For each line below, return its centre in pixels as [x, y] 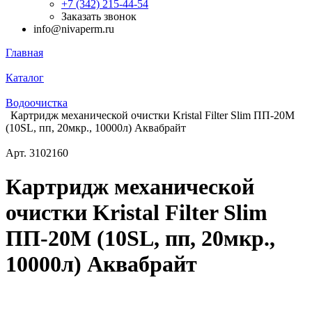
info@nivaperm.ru [74, 29]
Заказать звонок [99, 16]
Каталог [25, 78]
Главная [24, 53]
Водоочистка [37, 103]
